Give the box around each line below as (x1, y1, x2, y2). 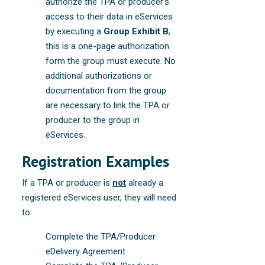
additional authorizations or (46, 70, 153, 81)
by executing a (46, 25, 104, 37)
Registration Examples (22, 151, 170, 171)
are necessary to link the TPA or (46, 99, 170, 111)
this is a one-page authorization (46, 40, 170, 51)
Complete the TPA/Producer (46, 231, 156, 242)
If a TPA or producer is (22, 177, 113, 188)
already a (126, 177, 164, 188)
